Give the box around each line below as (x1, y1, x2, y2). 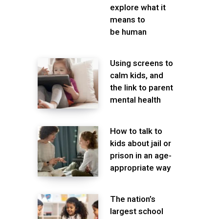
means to (110, 14, 145, 24)
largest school (110, 206, 163, 216)
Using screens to (110, 58, 173, 68)
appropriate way (110, 162, 171, 173)
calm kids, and (110, 70, 163, 80)
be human (110, 26, 147, 37)
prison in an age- (110, 150, 172, 160)
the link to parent (110, 82, 173, 92)
